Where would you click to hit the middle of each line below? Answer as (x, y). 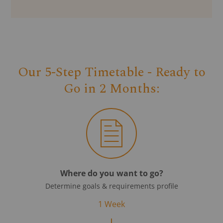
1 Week (111, 204)
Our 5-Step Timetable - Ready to (111, 72)
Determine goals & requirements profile (111, 186)
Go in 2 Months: (111, 88)
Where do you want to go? (111, 173)
